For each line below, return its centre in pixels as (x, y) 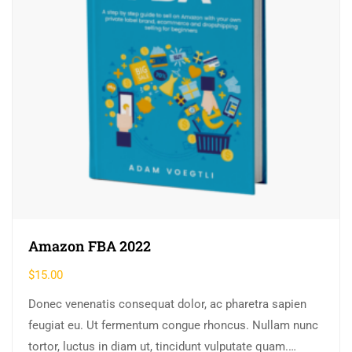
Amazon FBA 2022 (90, 246)
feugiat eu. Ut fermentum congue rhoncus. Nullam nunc (173, 326)
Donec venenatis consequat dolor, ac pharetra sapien (167, 304)
